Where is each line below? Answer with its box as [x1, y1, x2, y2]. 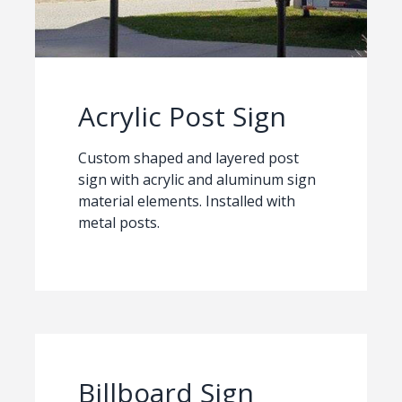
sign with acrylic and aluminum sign [77, 170, 316, 190]
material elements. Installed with [77, 191, 295, 212]
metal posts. [77, 213, 160, 233]
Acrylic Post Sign [77, 98, 286, 135]
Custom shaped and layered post [77, 148, 299, 169]
